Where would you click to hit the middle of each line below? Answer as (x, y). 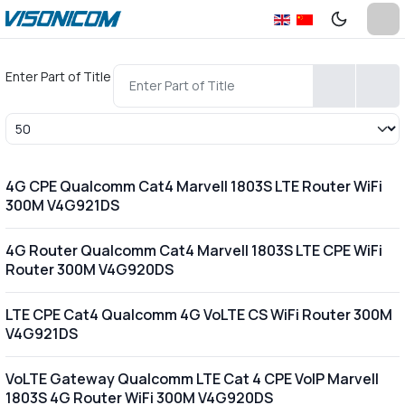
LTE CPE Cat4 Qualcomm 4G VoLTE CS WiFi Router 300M (198, 314)
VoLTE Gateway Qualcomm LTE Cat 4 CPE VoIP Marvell (192, 378)
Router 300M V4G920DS (89, 269)
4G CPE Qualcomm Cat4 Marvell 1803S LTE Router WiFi (193, 186)
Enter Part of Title (59, 76)
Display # (33, 124)
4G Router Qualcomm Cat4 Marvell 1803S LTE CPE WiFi (193, 250)
